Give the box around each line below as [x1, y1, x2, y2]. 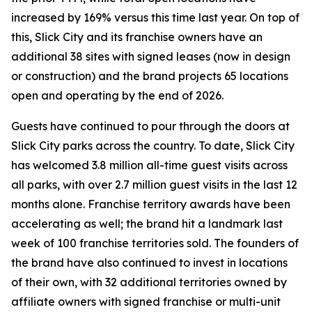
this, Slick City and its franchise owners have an [11, 30, 263, 44]
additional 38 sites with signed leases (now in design [11, 49, 290, 63]
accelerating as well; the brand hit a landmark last [11, 217, 283, 231]
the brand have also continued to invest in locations [11, 256, 288, 270]
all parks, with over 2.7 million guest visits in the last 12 [11, 178, 297, 192]
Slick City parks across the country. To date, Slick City [11, 139, 295, 153]
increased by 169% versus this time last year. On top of [11, 10, 299, 24]
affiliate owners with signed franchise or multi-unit [11, 295, 281, 309]
